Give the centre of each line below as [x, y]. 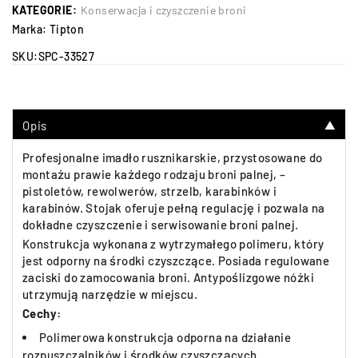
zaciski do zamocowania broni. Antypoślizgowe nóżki [168, 277]
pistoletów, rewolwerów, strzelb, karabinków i [149, 191]
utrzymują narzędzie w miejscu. [110, 294]
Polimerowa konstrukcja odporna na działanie [165, 337]
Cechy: [42, 313]
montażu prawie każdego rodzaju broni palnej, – [154, 174]
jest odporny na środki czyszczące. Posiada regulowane [176, 261]
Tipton [67, 29]
